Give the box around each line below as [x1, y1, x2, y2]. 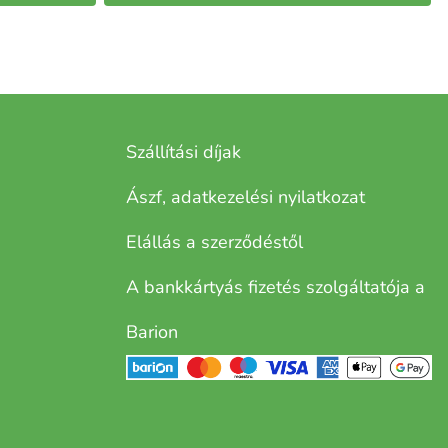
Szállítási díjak [126, 140, 241, 165]
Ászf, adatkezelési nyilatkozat [126, 185, 365, 210]
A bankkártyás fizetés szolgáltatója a [126, 275, 425, 300]
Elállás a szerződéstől [126, 230, 303, 255]
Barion [126, 320, 178, 345]
